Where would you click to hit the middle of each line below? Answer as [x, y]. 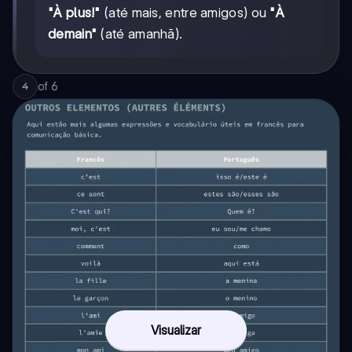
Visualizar [176, 330]
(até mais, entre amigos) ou [185, 12]
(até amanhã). [140, 33]
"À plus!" [74, 12]
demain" [73, 33]
